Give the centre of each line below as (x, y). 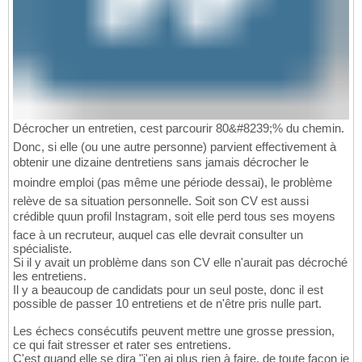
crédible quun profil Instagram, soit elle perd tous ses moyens (174, 217)
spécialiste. (42, 249)
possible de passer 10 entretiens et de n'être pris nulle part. (167, 304)
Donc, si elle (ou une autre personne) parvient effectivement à (175, 147)
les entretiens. (50, 276)
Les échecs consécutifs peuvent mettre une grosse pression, (174, 331)
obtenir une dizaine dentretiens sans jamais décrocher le (161, 162)
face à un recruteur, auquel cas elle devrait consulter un (158, 235)
